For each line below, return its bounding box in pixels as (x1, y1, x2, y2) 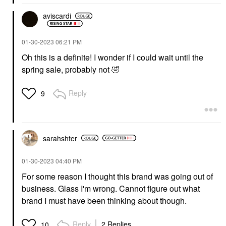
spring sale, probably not (22, 63, 111, 75)
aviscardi (43, 11, 71, 21)
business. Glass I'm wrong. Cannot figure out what (22, 182, 200, 194)
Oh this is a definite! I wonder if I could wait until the (22, 51, 203, 63)
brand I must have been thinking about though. (22, 194, 189, 206)
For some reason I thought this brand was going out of (22, 170, 213, 182)
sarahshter (43, 133, 77, 143)
